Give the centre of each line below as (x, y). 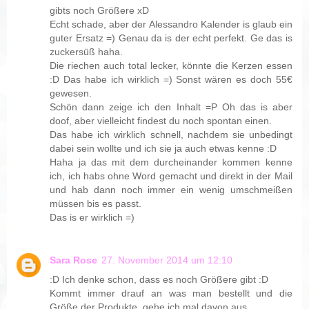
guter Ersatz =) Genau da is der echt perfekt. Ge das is (171, 38)
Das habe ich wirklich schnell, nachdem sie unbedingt (171, 135)
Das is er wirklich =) (92, 218)
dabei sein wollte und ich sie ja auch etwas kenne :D (163, 149)
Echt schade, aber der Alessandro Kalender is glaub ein (171, 24)
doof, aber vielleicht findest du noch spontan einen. (161, 121)
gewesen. (71, 93)
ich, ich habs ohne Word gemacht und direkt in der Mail (171, 176)
